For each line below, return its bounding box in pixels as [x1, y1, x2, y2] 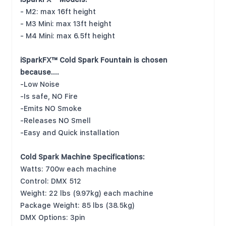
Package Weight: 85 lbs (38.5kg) [20, 199, 135, 212]
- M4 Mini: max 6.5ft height [20, 29, 117, 42]
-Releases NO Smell [20, 114, 91, 127]
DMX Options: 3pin [20, 211, 85, 224]
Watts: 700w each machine [20, 162, 117, 176]
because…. [20, 66, 59, 79]
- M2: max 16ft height [20, 5, 96, 18]
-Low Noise [20, 78, 60, 91]
